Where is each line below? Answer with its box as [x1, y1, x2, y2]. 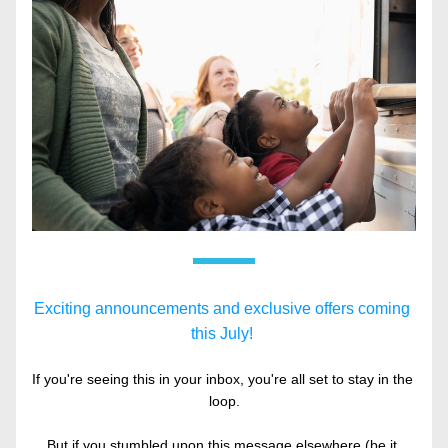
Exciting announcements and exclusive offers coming [34, 300, 410, 317]
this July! [191, 325, 257, 342]
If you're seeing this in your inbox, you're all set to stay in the [32, 371, 413, 387]
